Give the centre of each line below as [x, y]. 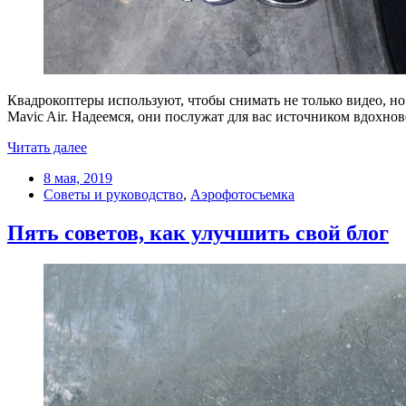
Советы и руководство [113, 195]
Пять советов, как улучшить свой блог [198, 232]
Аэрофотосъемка [242, 195]
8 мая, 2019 [78, 179]
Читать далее [47, 148]
